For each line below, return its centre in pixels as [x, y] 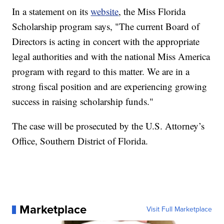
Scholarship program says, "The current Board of [106, 26]
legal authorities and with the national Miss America [111, 56]
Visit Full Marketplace [179, 209]
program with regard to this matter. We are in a [101, 71]
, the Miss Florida [152, 11]
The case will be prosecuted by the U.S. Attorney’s [108, 126]
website [105, 11]
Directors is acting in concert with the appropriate [106, 41]
